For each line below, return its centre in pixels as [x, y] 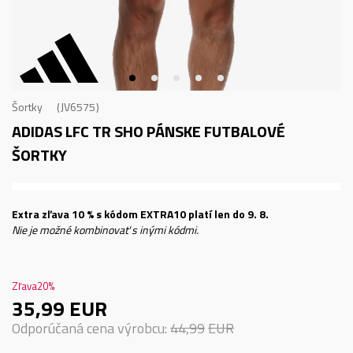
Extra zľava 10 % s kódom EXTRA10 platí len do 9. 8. [140, 214]
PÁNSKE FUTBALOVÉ [216, 131]
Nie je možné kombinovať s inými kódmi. [105, 230]
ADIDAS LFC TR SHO [79, 131]
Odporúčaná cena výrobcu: [91, 328]
